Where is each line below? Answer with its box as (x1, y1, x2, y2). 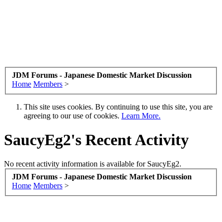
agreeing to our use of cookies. (24, 111, 121, 120)
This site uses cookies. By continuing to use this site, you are (24, 102, 213, 111)
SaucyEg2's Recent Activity (4, 130, 189, 149)
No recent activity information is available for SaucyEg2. (4, 160, 181, 168)
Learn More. (121, 111, 161, 120)
